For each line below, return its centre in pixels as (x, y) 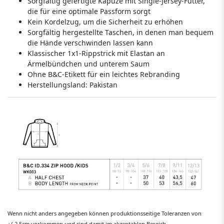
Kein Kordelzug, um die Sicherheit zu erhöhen (105, 21)
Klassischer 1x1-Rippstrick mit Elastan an (96, 53)
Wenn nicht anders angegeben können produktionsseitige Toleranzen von (104, 213)
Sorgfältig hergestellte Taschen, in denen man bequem (120, 32)
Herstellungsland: (58, 84)
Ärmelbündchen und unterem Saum (88, 63)
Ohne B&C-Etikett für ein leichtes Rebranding (104, 74)
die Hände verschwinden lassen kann (90, 42)
